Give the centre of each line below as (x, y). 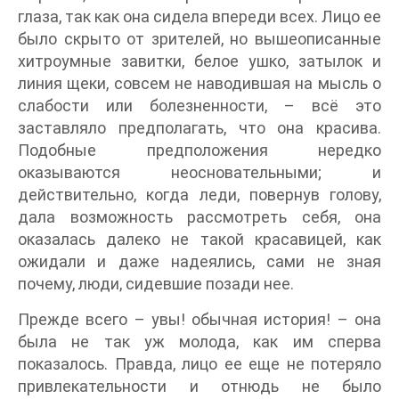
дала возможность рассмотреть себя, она (199, 216)
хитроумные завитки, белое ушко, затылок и (199, 61)
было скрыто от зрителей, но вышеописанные (199, 38)
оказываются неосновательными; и (199, 172)
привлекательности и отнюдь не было (199, 386)
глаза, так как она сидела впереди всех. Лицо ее (199, 16)
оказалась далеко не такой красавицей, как (199, 239)
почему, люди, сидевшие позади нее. (156, 283)
